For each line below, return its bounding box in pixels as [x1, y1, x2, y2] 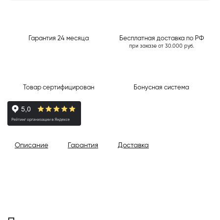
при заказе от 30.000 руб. [129, 44, 194, 49]
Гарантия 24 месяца [28, 35, 89, 42]
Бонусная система [134, 84, 189, 91]
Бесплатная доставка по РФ [119, 35, 204, 42]
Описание [15, 142, 48, 149]
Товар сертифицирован [23, 84, 94, 91]
